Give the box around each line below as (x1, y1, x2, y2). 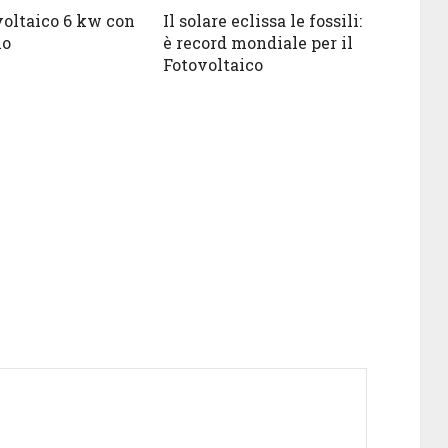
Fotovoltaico (163, 54, 264, 75)
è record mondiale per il (163, 32, 354, 53)
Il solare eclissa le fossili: (163, 10, 363, 31)
